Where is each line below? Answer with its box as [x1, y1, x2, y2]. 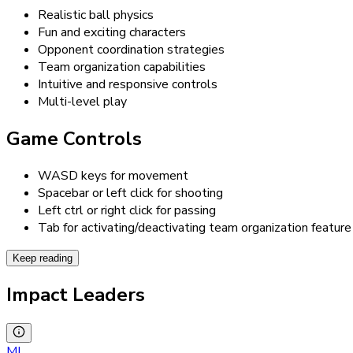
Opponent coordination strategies [38, 41, 225, 59]
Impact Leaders [6, 281, 145, 307]
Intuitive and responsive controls [38, 76, 217, 94]
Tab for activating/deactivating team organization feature [38, 218, 351, 236]
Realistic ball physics [38, 6, 154, 24]
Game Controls [6, 125, 142, 151]
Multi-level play [38, 93, 127, 111]
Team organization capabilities [38, 58, 206, 76]
